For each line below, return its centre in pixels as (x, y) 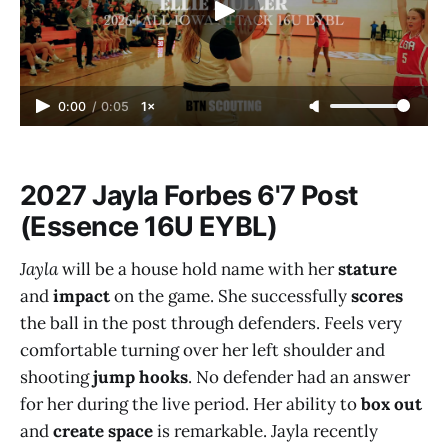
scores (377, 295)
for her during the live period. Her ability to (190, 403)
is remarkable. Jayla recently (265, 430)
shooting (56, 376)
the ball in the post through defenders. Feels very (211, 322)
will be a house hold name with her (198, 268)
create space (103, 430)
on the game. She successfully (230, 295)
